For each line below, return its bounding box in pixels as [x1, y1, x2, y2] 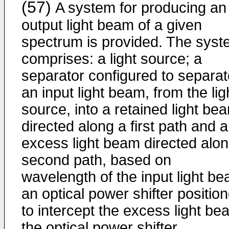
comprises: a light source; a [21, 51, 202, 67]
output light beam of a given [21, 17, 202, 33]
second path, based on [21, 152, 171, 168]
